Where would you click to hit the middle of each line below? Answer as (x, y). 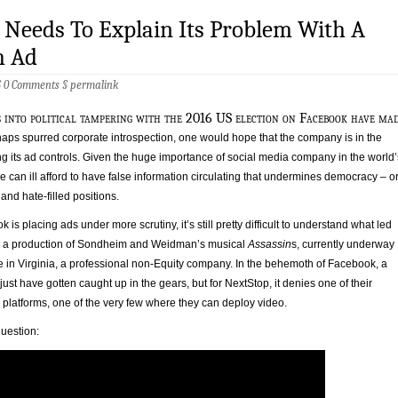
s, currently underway (343, 244)
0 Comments (32, 85)
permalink (94, 85)
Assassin (270, 244)
